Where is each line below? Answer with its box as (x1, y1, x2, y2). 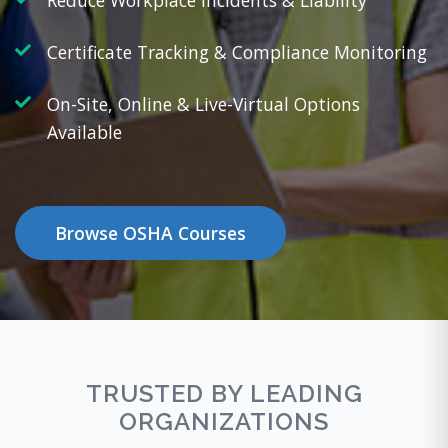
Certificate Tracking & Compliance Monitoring (47, 40, 427, 64)
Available (47, 120, 122, 144)
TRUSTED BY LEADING (85, 379, 363, 408)
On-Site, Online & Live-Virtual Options (47, 92, 360, 116)
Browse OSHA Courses (55, 221, 246, 245)
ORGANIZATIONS (119, 407, 329, 436)
